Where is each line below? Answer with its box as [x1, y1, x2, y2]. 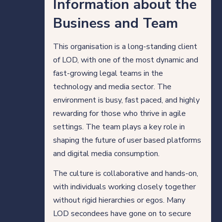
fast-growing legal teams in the [53, 67, 163, 79]
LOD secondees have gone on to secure [53, 208, 191, 219]
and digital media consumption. [53, 148, 160, 159]
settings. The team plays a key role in [53, 121, 185, 132]
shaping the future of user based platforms [53, 134, 201, 146]
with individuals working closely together [53, 181, 196, 192]
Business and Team [53, 13, 178, 33]
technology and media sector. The [53, 81, 171, 92]
